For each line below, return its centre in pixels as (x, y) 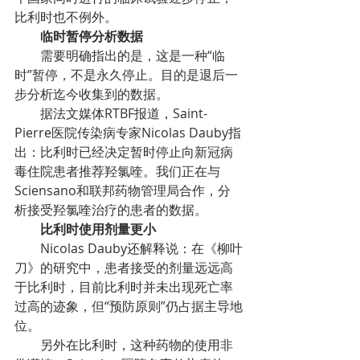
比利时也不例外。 (66, 17)
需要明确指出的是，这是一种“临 (27, 55)
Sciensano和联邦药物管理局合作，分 (123, 190)
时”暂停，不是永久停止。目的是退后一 (126, 75)
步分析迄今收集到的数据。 (92, 94)
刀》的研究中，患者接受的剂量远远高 (124, 268)
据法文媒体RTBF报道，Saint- (27, 113)
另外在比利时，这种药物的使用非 (27, 345)
